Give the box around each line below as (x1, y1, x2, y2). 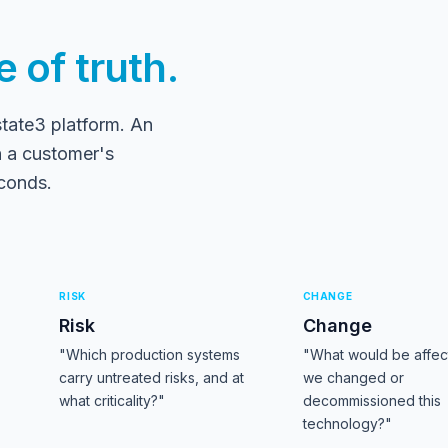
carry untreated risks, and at (59, 369, 245, 386)
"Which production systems (59, 346, 241, 363)
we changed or (302, 369, 404, 386)
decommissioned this (302, 392, 441, 409)
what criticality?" (59, 392, 166, 409)
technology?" (302, 415, 392, 432)
